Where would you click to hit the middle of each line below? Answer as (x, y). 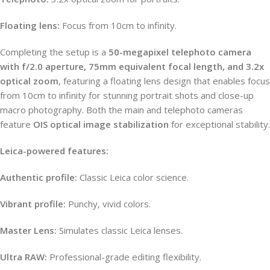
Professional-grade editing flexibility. (124, 256)
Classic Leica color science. (133, 177)
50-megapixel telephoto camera (180, 52)
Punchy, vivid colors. (108, 203)
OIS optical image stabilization (101, 124)
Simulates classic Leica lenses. (120, 230)
